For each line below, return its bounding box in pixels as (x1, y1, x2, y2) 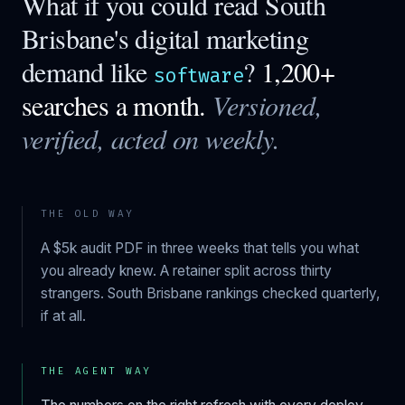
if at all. (41, 307, 86, 325)
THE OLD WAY (41, 207, 135, 221)
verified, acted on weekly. (22, 120, 279, 156)
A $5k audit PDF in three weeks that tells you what (41, 240, 359, 257)
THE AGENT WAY (41, 364, 152, 378)
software (153, 63, 244, 89)
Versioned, (212, 87, 323, 123)
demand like (22, 53, 147, 89)
